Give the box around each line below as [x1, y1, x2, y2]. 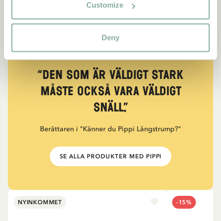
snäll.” [93, 99, 128, 116]
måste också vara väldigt [40, 83, 181, 100]
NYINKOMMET [18, 198, 62, 206]
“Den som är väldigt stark [37, 67, 184, 83]
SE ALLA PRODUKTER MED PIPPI [59, 152, 162, 160]
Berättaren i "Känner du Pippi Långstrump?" [40, 124, 181, 133]
